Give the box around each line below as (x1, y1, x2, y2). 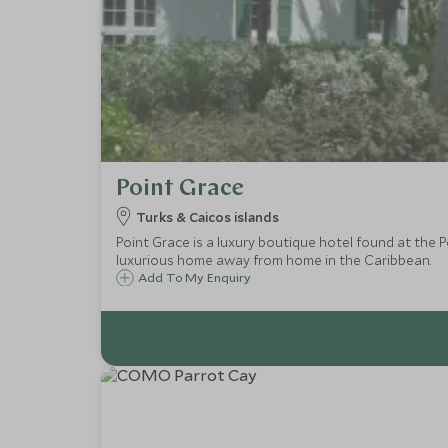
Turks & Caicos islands (135, 208, 279, 226)
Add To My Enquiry (137, 269, 251, 285)
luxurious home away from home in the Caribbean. (115, 251, 431, 269)
